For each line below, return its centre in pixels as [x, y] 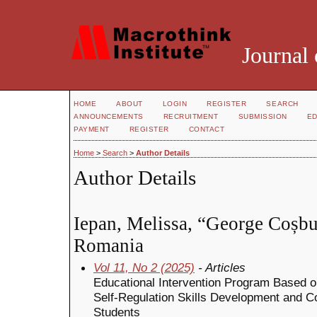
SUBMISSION [263, 116]
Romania [109, 245]
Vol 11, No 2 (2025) [144, 267]
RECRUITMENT [191, 116]
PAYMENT [92, 129]
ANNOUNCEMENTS [109, 116]
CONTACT [207, 129]
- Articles [220, 267]
